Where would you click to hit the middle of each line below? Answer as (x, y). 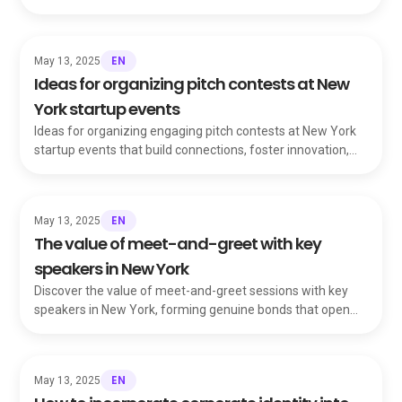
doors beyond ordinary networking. (132, 328)
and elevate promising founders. (126, 169)
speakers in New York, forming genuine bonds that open (192, 310)
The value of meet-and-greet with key (178, 244)
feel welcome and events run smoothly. (145, 9)
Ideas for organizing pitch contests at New (192, 84)
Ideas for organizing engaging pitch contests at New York (196, 131)
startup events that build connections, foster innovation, (192, 150)
